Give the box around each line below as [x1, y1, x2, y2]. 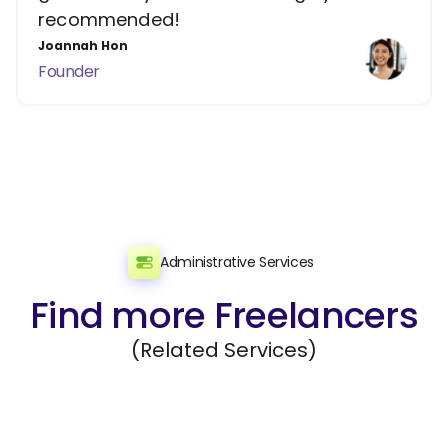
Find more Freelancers [30, 289, 418, 341]
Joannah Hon [38, 37, 128, 54]
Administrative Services [160, 251, 314, 272]
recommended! [38, 7, 181, 32]
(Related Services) [131, 335, 317, 364]
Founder [38, 60, 100, 83]
